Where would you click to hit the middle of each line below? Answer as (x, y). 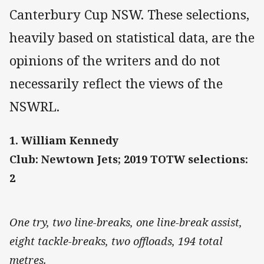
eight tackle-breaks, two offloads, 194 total (116, 241)
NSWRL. (34, 107)
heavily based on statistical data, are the (132, 38)
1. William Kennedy (64, 141)
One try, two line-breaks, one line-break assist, (126, 222)
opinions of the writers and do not (115, 61)
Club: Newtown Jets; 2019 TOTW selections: (129, 159)
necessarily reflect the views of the (116, 84)
